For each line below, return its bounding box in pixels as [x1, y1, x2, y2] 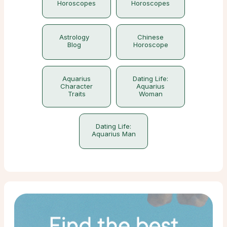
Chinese [137, 32, 164, 41]
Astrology [59, 32, 89, 41]
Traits [67, 89, 86, 98]
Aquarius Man [91, 129, 136, 138]
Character [60, 82, 93, 90]
